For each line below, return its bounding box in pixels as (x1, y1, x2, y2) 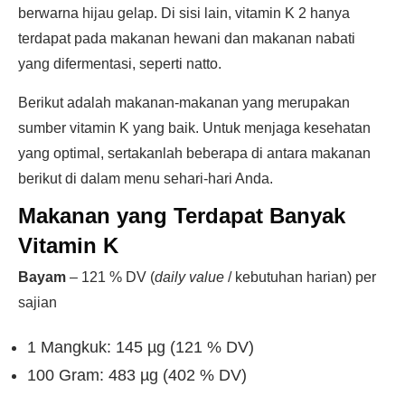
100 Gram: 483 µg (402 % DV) (27, 366, 247, 384)
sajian (18, 295, 57, 310)
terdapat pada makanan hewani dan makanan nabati (18, 31, 355, 46)
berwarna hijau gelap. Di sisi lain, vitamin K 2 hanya (18, 5, 350, 21)
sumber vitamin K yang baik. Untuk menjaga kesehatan (18, 120, 371, 136)
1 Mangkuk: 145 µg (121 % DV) (27, 338, 254, 356)
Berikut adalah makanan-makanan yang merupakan (18, 95, 350, 110)
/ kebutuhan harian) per (224, 269, 376, 285)
